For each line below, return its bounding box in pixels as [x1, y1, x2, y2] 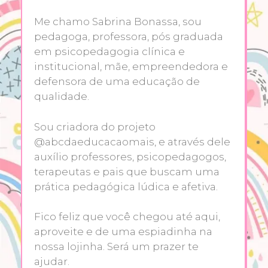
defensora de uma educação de [34, 75, 200, 88]
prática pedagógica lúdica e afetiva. [34, 180, 218, 193]
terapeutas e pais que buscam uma [34, 165, 220, 178]
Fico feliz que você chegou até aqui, [34, 211, 220, 223]
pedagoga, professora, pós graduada [34, 31, 223, 43]
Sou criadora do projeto [34, 120, 156, 133]
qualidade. [34, 90, 89, 103]
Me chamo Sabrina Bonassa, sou [34, 16, 202, 28]
